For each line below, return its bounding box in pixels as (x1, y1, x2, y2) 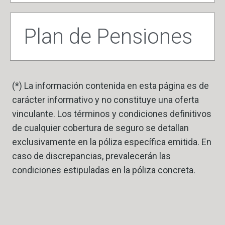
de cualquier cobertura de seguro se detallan (12, 123, 189, 134)
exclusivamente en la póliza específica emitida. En (12, 137, 211, 148)
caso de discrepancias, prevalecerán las (12, 151, 171, 162)
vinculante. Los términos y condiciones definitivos (12, 108, 211, 120)
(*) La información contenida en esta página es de (12, 80, 209, 91)
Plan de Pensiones (24, 24, 192, 49)
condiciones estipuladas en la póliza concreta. (12, 165, 195, 176)
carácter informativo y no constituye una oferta (12, 94, 199, 105)
